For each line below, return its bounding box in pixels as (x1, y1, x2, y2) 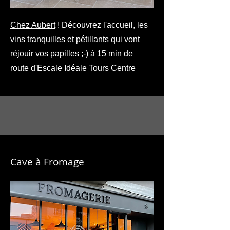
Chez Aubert (10, 21, 55, 29)
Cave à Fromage (10, 155, 84, 168)
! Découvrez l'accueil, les (55, 21, 148, 29)
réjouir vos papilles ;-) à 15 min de (10, 49, 133, 58)
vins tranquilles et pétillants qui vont (10, 35, 140, 44)
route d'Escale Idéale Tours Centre (10, 64, 138, 72)
